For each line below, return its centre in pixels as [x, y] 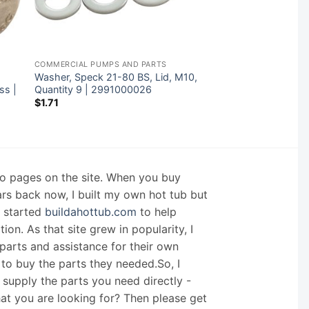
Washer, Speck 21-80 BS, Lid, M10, [116, 77]
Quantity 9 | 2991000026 [93, 89]
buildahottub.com [91, 211]
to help [157, 211]
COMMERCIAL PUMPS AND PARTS [100, 64]
